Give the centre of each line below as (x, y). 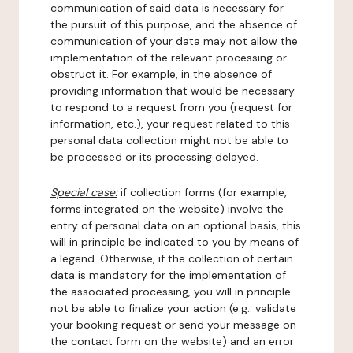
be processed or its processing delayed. (154, 157)
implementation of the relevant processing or (169, 58)
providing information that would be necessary (173, 91)
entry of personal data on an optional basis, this (176, 225)
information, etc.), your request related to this (170, 124)
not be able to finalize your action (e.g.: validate (173, 308)
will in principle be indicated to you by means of (175, 242)
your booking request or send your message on (173, 325)
